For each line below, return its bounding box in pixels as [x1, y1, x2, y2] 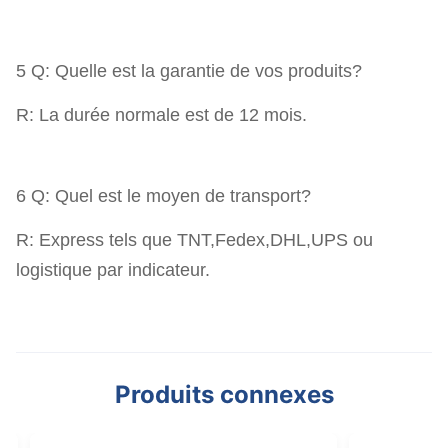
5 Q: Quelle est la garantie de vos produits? [16, 60, 362, 81]
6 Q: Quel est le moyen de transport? [16, 185, 311, 206]
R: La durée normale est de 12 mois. [16, 104, 307, 125]
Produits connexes [114, 379, 334, 409]
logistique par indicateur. [16, 259, 210, 280]
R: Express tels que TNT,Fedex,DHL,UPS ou [16, 229, 373, 250]
